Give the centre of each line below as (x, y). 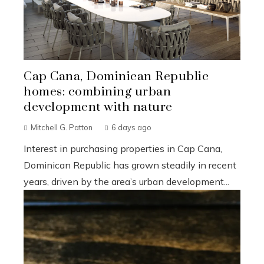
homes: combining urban (97, 92)
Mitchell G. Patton (62, 127)
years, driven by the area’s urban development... (126, 181)
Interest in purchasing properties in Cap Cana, (123, 148)
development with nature (98, 107)
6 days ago (131, 127)
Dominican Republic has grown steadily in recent (130, 165)
